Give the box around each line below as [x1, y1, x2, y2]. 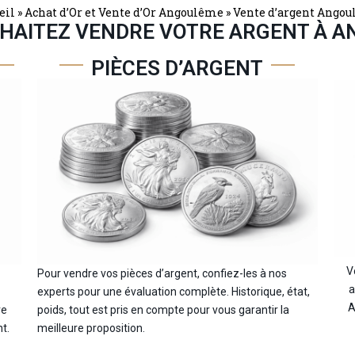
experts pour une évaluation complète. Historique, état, [37, 285, 311, 299]
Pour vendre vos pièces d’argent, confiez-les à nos [37, 267, 288, 281]
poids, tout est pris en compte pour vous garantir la [37, 303, 290, 317]
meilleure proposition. [37, 322, 146, 335]
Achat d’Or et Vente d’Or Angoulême [24, 4, 223, 20]
